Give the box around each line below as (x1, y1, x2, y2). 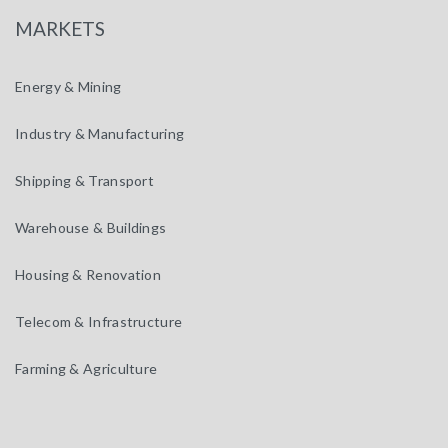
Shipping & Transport (15, 172, 154, 189)
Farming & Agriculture (15, 360, 158, 377)
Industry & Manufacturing (15, 125, 185, 142)
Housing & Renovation (15, 266, 161, 283)
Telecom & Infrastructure (15, 313, 183, 330)
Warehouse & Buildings (15, 219, 167, 236)
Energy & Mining (15, 78, 122, 95)
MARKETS (15, 17, 105, 40)
